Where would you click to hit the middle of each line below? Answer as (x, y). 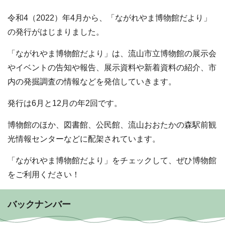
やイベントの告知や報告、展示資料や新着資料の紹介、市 (112, 68)
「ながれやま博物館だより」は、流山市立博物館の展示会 (112, 54)
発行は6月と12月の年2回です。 (65, 103)
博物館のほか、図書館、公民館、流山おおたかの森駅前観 (112, 125)
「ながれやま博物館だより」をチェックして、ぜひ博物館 (112, 161)
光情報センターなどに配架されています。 (84, 139)
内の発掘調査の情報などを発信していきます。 (92, 82)
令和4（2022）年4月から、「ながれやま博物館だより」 (109, 18)
